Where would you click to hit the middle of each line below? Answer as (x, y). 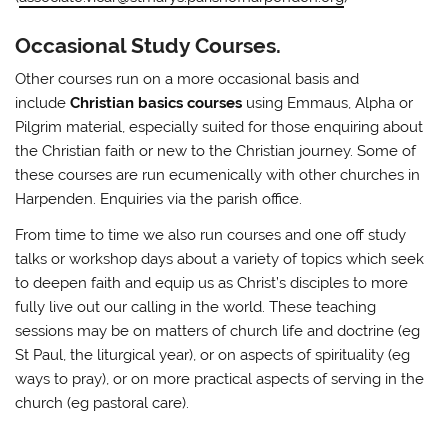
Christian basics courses (156, 103)
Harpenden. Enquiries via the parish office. (159, 199)
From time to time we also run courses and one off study (211, 234)
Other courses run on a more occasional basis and (187, 79)
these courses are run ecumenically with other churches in (218, 175)
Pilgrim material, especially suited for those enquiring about (219, 127)
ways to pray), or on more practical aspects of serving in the (220, 378)
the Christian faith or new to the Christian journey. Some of (216, 151)
